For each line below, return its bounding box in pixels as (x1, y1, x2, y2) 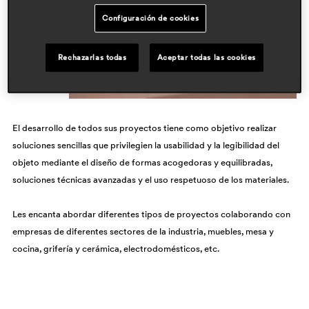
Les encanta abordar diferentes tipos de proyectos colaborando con (12, 208, 290, 220)
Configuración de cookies (102, 12, 199, 23)
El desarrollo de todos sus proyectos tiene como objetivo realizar (12, 121, 277, 134)
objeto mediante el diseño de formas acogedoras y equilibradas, (12, 156, 272, 168)
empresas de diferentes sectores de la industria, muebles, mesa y (12, 225, 274, 237)
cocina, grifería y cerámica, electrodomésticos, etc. (12, 242, 219, 255)
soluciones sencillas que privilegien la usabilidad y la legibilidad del (12, 139, 279, 151)
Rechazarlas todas (57, 52, 127, 62)
